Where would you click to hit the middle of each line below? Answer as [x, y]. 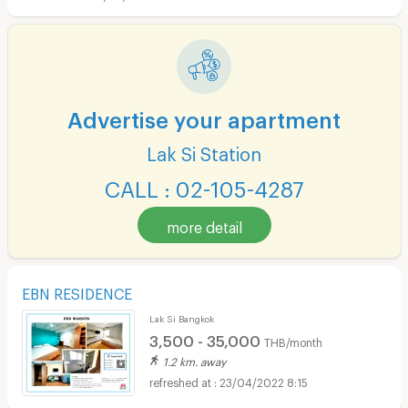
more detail [204, 225]
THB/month [293, 340]
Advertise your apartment [204, 116]
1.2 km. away [194, 360]
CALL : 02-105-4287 [204, 185]
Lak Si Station [204, 151]
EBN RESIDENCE [76, 291]
